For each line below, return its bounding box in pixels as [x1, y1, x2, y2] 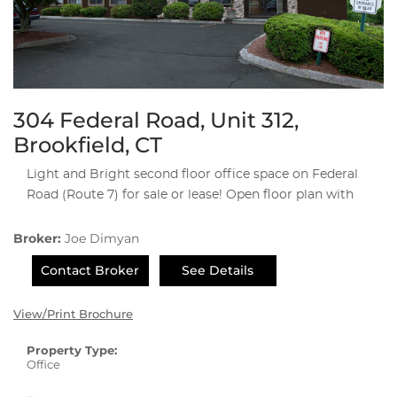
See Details [182, 262, 254, 279]
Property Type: [27, 343, 117, 358]
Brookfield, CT [13, 132, 162, 159]
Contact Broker [41, 262, 140, 279]
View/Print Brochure [13, 307, 133, 322]
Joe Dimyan [65, 230, 139, 247]
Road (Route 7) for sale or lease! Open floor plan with [27, 189, 354, 202]
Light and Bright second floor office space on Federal [27, 168, 358, 182]
